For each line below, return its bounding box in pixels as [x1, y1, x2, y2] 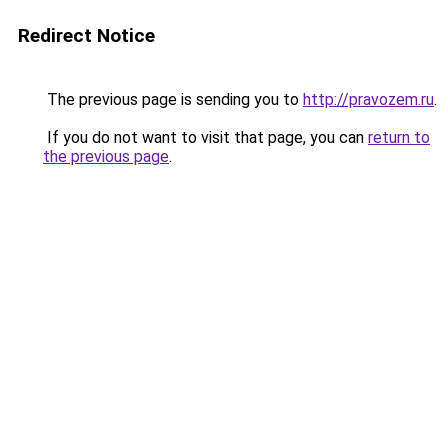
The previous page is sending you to [43, 90, 303, 109]
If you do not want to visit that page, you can [43, 128, 368, 147]
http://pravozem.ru [303, 90, 434, 109]
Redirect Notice [18, 24, 155, 47]
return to [368, 128, 430, 147]
